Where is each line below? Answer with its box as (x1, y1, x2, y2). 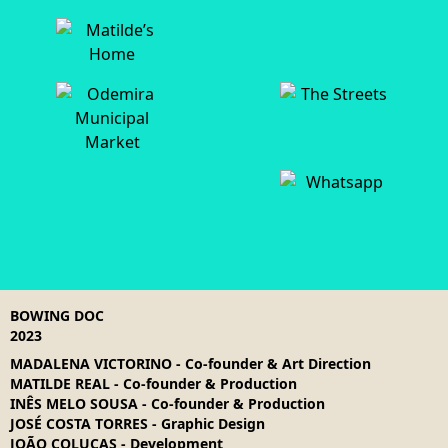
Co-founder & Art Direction (185, 353, 371, 373)
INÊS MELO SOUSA (10, 393, 138, 413)
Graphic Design (161, 413, 265, 433)
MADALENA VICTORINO (10, 353, 172, 373)
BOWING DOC (10, 305, 104, 325)
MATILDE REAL (10, 373, 110, 393)
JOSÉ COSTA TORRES (10, 413, 148, 433)
